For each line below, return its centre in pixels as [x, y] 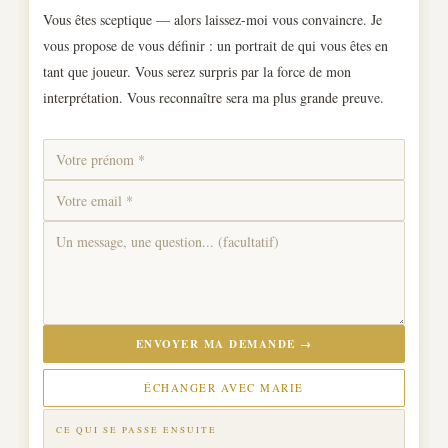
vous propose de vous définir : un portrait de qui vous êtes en [215, 45]
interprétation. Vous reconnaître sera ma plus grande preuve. [213, 97]
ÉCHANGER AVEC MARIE [224, 387]
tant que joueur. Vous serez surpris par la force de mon [197, 71]
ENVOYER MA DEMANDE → [224, 344]
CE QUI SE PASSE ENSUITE [136, 430]
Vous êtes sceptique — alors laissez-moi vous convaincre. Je [212, 19]
